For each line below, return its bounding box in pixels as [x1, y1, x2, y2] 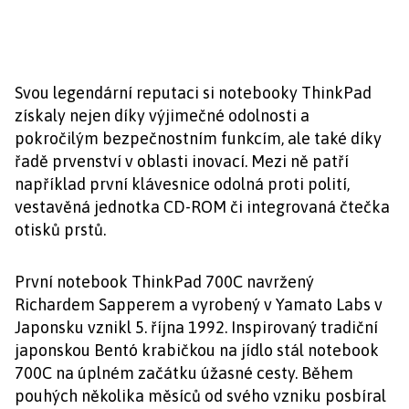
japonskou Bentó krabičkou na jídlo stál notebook [15, 341, 379, 360]
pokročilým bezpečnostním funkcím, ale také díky [15, 129, 382, 148]
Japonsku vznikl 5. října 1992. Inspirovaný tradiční [15, 318, 378, 337]
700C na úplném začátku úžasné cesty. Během [15, 363, 353, 383]
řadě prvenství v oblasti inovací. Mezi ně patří [15, 152, 349, 171]
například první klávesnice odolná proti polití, [15, 174, 350, 194]
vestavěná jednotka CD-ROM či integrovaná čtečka [15, 197, 390, 216]
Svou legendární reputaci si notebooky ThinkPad [15, 83, 372, 102]
